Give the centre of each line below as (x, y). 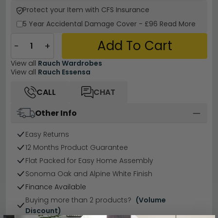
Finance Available (56, 187)
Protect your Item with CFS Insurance (86, 10)
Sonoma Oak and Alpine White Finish (89, 174)
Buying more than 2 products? (79, 200)
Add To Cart (135, 46)
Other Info (56, 113)
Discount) (43, 211)
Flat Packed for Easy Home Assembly (89, 161)
